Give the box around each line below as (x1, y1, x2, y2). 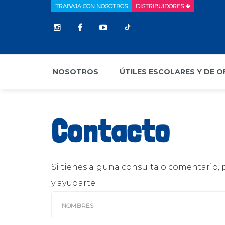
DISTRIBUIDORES (136, 3, 185, 10)
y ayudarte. (51, 178, 97, 188)
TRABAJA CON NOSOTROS (55, 3, 128, 10)
